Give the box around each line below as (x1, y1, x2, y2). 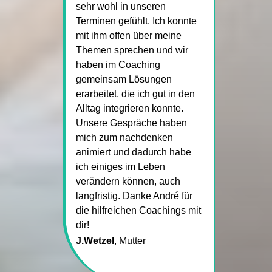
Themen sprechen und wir (75, 44, 188, 55)
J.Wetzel (75, 235, 114, 246)
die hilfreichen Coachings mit (75, 205, 201, 216)
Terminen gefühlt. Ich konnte (75, 15, 197, 26)
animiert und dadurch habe (75, 146, 191, 157)
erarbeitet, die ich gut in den (75, 88, 195, 99)
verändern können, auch (75, 175, 180, 186)
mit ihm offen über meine (75, 30, 182, 41)
